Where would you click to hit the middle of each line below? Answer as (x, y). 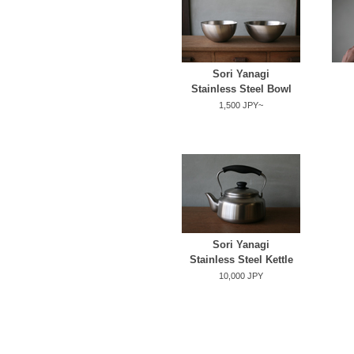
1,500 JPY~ (241, 105)
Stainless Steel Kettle (241, 260)
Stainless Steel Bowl (241, 89)
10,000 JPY (241, 276)
